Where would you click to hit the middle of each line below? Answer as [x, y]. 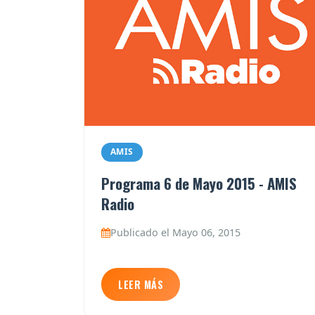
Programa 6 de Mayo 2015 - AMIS [199, 184]
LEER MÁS [141, 284]
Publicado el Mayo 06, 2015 [175, 233]
